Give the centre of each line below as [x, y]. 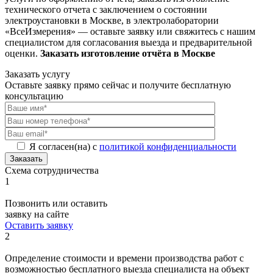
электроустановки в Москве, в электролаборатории [112, 21]
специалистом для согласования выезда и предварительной [129, 43]
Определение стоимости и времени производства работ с [124, 258]
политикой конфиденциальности [168, 147]
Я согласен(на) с [64, 147]
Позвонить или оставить [56, 204]
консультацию [34, 96]
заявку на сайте [37, 214]
